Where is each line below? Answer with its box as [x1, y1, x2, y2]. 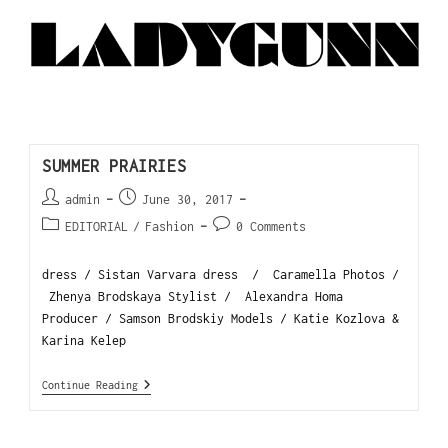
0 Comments [236, 219, 307, 235]
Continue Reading [42, 379, 139, 392]
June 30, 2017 [142, 192, 234, 208]
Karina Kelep [42, 333, 141, 349]
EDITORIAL [65, 219, 129, 235]
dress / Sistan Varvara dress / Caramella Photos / [42, 267, 400, 283]
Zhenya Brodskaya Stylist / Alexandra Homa [42, 289, 344, 305]
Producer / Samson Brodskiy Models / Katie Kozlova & [42, 311, 400, 327]
